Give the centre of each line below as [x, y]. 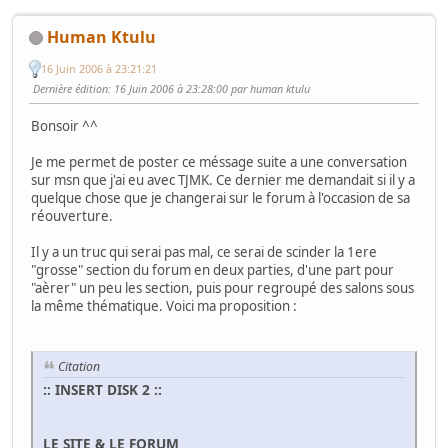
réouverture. [72, 215]
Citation [79, 366]
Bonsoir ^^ [64, 125]
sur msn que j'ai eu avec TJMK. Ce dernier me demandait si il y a [223, 179]
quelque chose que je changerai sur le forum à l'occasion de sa [220, 197]
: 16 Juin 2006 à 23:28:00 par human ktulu [209, 88]
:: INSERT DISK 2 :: [102, 389]
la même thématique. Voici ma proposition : [164, 305]
